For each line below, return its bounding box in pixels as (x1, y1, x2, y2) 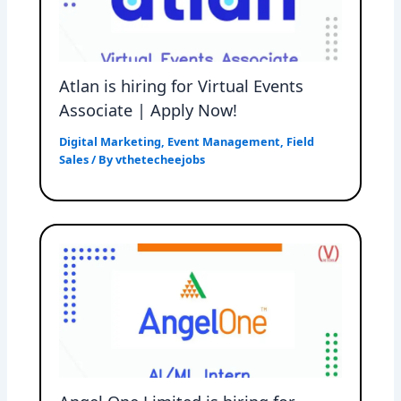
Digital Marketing (59, 133, 162, 150)
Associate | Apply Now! (59, 99, 238, 122)
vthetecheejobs (115, 151, 206, 168)
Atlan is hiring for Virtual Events (59, 75, 304, 98)
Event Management (167, 133, 281, 150)
